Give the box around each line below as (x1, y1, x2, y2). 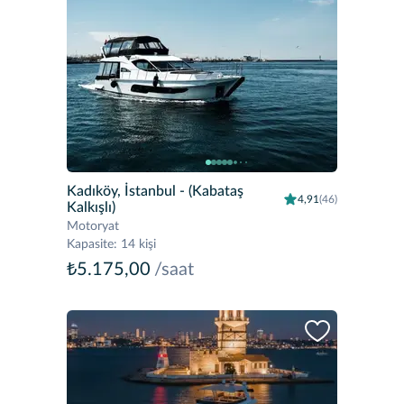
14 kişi (121, 238, 156, 251)
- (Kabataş (176, 184, 243, 198)
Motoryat (67, 220, 119, 233)
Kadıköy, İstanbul (67, 184, 176, 198)
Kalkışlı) (67, 200, 115, 215)
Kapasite (67, 238, 114, 251)
